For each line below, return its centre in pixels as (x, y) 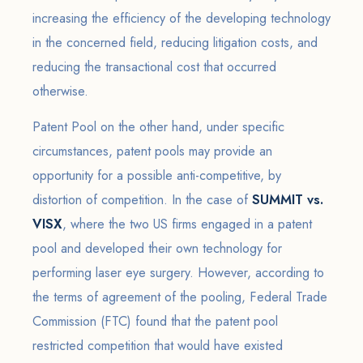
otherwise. (60, 91)
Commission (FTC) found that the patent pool (155, 321)
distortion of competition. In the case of (142, 200)
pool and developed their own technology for (157, 248)
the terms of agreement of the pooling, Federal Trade (180, 297)
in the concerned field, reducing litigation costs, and (175, 43)
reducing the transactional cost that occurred (154, 67)
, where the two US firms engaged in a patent (187, 224)
